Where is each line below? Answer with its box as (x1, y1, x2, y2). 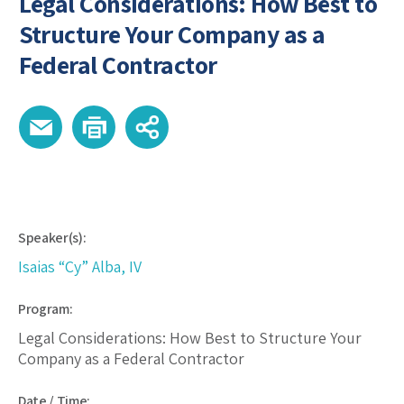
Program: (18, 299, 73, 319)
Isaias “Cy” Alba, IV (18, 256, 142, 278)
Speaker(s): (18, 228, 87, 248)
